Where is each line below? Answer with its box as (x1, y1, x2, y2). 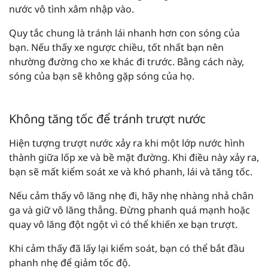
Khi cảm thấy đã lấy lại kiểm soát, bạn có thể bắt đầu (9, 242, 245, 255)
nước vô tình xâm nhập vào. (9, 2, 134, 16)
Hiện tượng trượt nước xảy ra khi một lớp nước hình (9, 136, 245, 150)
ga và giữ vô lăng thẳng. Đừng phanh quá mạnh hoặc (9, 203, 250, 217)
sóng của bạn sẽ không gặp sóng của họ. (9, 69, 194, 83)
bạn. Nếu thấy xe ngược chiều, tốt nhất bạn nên (9, 41, 224, 54)
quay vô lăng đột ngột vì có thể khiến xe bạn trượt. (9, 218, 237, 232)
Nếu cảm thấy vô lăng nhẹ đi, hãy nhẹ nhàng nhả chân (9, 189, 254, 203)
